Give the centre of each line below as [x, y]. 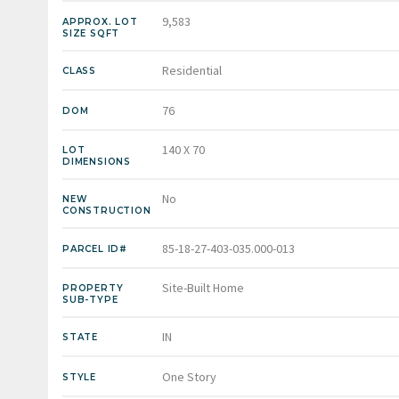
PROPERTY [93, 289]
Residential [192, 71]
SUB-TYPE [90, 300]
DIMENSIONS [97, 161]
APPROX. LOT [100, 21]
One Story [189, 376]
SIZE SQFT [91, 33]
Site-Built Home [203, 288]
